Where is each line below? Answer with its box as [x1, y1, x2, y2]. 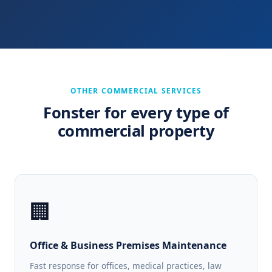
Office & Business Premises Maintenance [30, 239, 226, 253]
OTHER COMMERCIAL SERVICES [70, 86, 202, 97]
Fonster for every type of [43, 102, 229, 124]
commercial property [57, 120, 215, 142]
